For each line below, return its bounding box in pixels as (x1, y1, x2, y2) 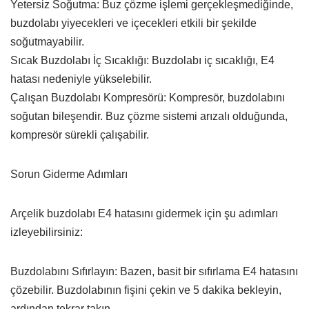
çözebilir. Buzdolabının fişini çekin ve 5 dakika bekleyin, (10, 283, 281, 296)
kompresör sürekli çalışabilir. (10, 128, 149, 141)
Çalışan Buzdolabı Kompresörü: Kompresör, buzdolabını (10, 91, 285, 103)
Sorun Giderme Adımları (10, 168, 128, 180)
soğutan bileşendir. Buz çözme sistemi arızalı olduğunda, (10, 110, 288, 122)
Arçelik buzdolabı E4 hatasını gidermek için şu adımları (10, 207, 278, 219)
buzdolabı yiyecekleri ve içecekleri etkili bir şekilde (10, 17, 257, 29)
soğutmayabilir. (10, 35, 84, 48)
